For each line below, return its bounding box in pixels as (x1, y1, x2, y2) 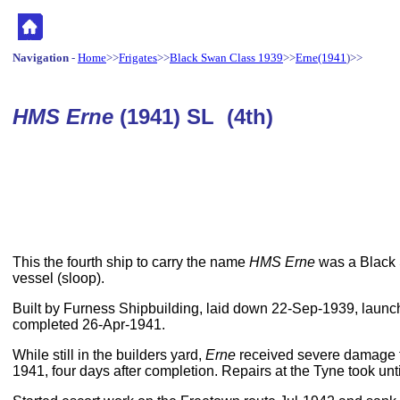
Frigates (119, 51, 157, 64)
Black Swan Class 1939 (170, 51, 283, 64)
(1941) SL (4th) (120, 104, 273, 129)
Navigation (12, 51, 69, 64)
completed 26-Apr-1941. (12, 317, 165, 332)
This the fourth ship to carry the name (12, 254, 249, 270)
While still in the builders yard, (12, 347, 205, 362)
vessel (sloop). (12, 271, 104, 286)
